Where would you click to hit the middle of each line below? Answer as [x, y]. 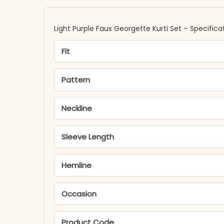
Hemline [76, 165]
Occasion [79, 194]
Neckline [77, 108]
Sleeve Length [88, 137]
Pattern [76, 80]
